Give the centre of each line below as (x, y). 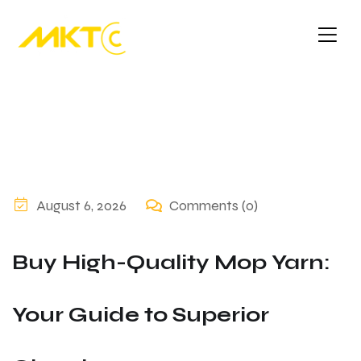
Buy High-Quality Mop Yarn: (171, 263)
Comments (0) (214, 206)
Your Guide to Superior (141, 315)
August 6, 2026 (81, 206)
